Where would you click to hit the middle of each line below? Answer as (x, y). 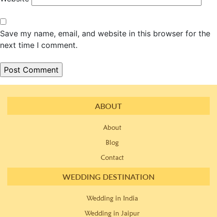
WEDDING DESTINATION (108, 176)
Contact (112, 157)
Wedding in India (112, 198)
